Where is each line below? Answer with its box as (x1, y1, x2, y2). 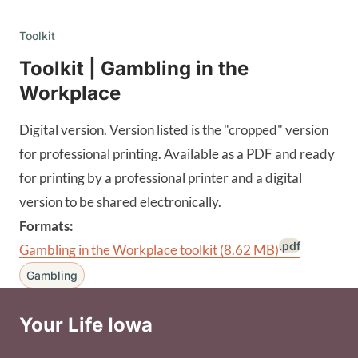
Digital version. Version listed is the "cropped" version (19, 121, 328, 139)
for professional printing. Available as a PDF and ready (19, 145, 335, 163)
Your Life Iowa (19, 313, 153, 337)
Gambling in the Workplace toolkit (19, 241, 220, 259)
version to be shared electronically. (19, 193, 221, 211)
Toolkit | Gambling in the (19, 57, 249, 81)
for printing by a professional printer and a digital (19, 169, 302, 187)
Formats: (19, 217, 74, 235)
